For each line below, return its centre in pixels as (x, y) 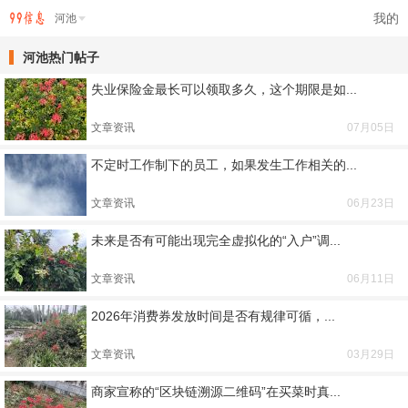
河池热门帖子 (61, 57)
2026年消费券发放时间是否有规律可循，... (213, 316)
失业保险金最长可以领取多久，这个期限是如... (224, 89)
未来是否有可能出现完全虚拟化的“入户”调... (216, 240)
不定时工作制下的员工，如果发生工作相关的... (224, 165)
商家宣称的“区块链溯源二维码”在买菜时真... (216, 392)
